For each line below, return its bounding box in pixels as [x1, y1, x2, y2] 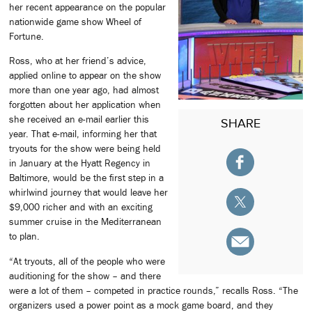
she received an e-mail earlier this [9, 114, 149, 125]
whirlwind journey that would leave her [9, 187, 168, 198]
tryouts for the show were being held [9, 143, 161, 155]
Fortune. [9, 30, 44, 42]
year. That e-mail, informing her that [9, 128, 157, 140]
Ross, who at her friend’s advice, [9, 55, 146, 67]
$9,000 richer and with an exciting [9, 201, 153, 213]
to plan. [9, 231, 40, 242]
